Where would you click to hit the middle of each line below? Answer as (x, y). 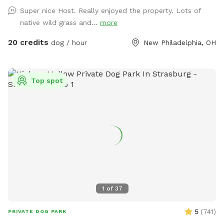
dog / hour (68, 43)
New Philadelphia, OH (180, 43)
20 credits (28, 42)
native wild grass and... (60, 23)
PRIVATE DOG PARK (37, 211)
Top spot (47, 81)
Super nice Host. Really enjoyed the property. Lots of (110, 11)
